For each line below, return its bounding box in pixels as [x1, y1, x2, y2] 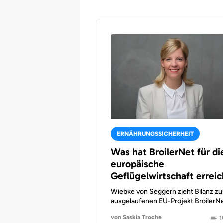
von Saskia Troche [111, 213, 162, 221]
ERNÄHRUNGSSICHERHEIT [117, 130, 194, 137]
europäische [111, 158, 164, 170]
